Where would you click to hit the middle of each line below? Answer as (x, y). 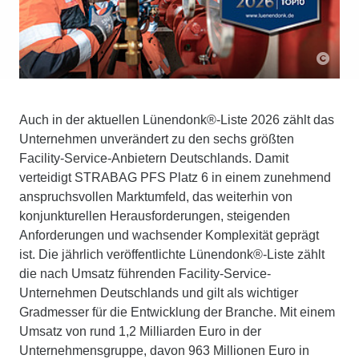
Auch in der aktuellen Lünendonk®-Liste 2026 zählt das (177, 119)
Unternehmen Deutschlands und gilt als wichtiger (159, 292)
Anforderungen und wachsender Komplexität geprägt (169, 235)
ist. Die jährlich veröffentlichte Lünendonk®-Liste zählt (172, 254)
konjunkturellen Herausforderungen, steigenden (155, 216)
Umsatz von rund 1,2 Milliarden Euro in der (140, 331)
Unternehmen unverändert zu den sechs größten (157, 139)
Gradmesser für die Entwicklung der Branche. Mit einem (177, 312)
